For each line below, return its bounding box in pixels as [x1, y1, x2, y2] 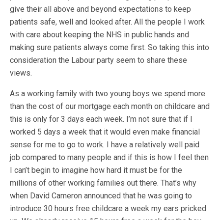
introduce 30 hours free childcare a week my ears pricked [10, 204, 206, 213]
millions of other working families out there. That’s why [10, 178, 196, 188]
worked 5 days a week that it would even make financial [10, 127, 200, 137]
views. [10, 68, 32, 78]
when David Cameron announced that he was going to [10, 191, 192, 200]
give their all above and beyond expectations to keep [10, 4, 191, 14]
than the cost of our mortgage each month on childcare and [10, 102, 210, 111]
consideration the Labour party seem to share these [10, 55, 187, 65]
